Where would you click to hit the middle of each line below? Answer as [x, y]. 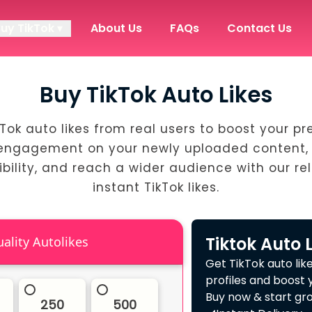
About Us [116, 28]
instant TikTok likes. [156, 187]
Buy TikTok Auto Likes [156, 95]
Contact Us [259, 28]
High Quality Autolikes [60, 242]
